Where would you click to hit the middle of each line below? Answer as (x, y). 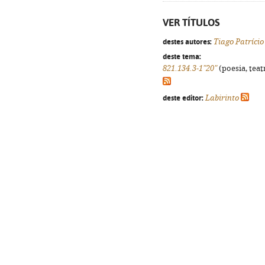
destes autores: (187, 41)
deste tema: (182, 56)
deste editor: (183, 98)
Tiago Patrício (239, 42)
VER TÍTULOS (191, 22)
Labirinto (222, 98)
